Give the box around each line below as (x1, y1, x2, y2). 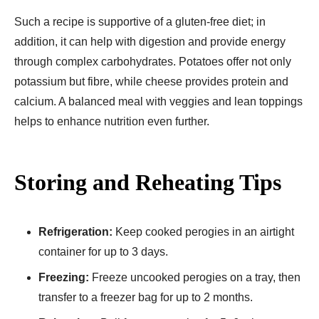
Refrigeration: (38, 225, 113, 238)
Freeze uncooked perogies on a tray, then (89, 271, 300, 283)
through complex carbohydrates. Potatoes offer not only (14, 55, 291, 68)
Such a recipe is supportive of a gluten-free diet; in (14, 15, 266, 28)
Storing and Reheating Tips (14, 169, 281, 195)
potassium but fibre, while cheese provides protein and (14, 75, 288, 88)
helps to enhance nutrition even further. (14, 115, 209, 127)
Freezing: (38, 271, 89, 283)
